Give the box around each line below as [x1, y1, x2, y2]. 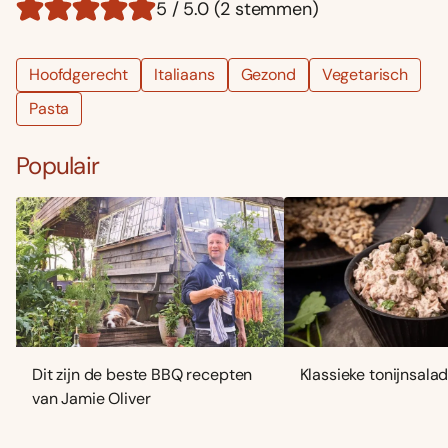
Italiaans [154, 63, 215, 85]
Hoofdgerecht [29, 63, 129, 85]
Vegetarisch [321, 63, 408, 85]
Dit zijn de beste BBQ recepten [32, 364, 253, 386]
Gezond [240, 63, 296, 85]
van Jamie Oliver [32, 388, 151, 410]
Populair [16, 149, 100, 181]
